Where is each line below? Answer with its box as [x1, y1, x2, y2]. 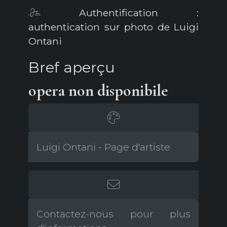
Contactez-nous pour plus [36, 208, 191, 220]
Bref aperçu [28, 58, 115, 77]
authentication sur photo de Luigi [28, 21, 199, 33]
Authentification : [41, 7, 199, 19]
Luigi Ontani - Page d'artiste [36, 141, 170, 154]
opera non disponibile [28, 81, 168, 101]
